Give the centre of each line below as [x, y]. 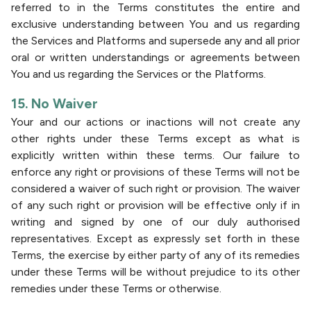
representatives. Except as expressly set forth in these [155, 238]
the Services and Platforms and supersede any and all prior [155, 41]
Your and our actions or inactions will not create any [155, 122]
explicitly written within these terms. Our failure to [155, 155]
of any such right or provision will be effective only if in [155, 205]
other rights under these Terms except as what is [155, 138]
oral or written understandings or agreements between [155, 57]
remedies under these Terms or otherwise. [116, 288]
